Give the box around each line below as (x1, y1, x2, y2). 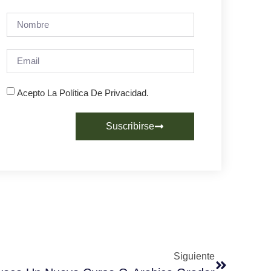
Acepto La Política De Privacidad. (17, 87, 149, 98)
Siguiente (174, 250, 215, 261)
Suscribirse (106, 120, 154, 131)
